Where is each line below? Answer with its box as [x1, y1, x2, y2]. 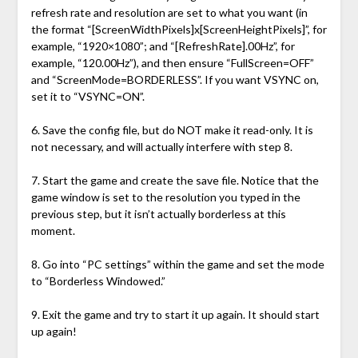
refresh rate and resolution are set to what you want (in [30, 6, 308, 20]
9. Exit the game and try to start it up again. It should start [30, 308, 320, 322]
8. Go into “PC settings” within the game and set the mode [30, 257, 324, 272]
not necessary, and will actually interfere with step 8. [30, 140, 292, 154]
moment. [30, 224, 75, 238]
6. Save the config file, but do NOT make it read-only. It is [30, 123, 313, 137]
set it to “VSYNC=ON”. [30, 89, 145, 104]
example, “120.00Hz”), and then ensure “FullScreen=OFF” [30, 56, 314, 70]
